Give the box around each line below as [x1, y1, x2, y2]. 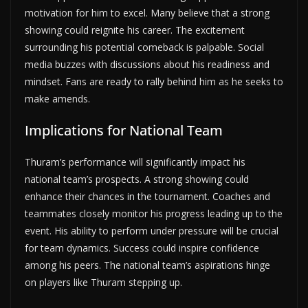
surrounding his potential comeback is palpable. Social [25, 40, 264, 54]
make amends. [25, 91, 90, 105]
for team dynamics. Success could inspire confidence [25, 241, 259, 254]
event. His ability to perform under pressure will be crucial [25, 223, 278, 237]
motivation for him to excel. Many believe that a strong [25, 5, 269, 19]
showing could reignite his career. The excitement [25, 23, 245, 36]
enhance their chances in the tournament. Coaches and [25, 189, 270, 203]
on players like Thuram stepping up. [25, 275, 182, 289]
